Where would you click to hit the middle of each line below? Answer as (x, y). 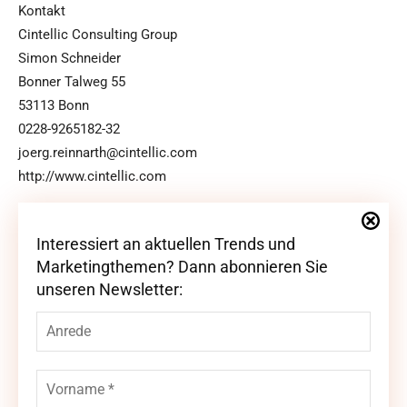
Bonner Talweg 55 (72, 82)
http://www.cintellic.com (92, 177)
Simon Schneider (69, 59)
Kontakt (42, 11)
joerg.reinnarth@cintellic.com (108, 153)
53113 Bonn (54, 106)
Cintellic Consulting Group (98, 35)
